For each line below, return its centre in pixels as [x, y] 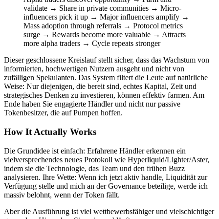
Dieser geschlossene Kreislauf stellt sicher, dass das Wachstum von [107, 60]
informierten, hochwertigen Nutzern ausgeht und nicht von [94, 69]
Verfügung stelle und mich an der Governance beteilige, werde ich [106, 186]
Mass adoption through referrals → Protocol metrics [103, 26]
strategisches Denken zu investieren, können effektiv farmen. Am [104, 95]
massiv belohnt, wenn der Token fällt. [62, 195]
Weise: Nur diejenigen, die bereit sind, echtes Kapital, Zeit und [100, 87]
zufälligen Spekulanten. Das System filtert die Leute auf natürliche [106, 78]
